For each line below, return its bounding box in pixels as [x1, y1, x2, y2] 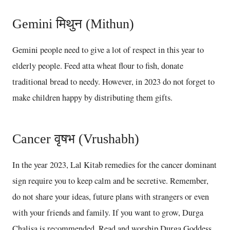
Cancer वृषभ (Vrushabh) [12, 131, 139, 146]
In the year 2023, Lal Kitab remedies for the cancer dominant [12, 159, 217, 170]
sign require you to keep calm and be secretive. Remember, [12, 175, 208, 186]
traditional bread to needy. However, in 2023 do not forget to [12, 75, 215, 87]
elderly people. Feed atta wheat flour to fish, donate [12, 60, 183, 71]
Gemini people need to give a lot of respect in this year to [12, 44, 204, 55]
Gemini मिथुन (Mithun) [12, 16, 134, 31]
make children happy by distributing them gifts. [12, 91, 172, 103]
